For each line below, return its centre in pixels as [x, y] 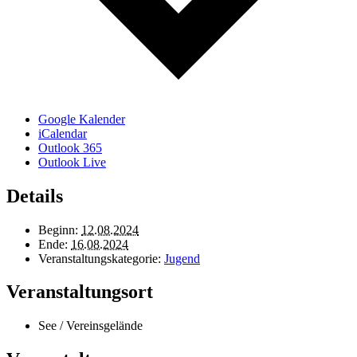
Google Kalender [82, 119]
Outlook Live [72, 162]
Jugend [182, 258]
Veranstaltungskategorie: [100, 258]
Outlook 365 [70, 147]
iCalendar [63, 133]
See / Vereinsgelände [90, 326]
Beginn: [58, 229]
